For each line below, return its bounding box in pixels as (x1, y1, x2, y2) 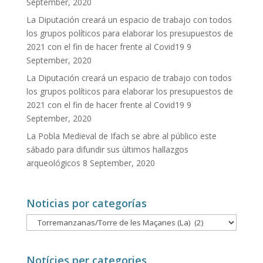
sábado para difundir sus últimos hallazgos (26, 144, 188, 156)
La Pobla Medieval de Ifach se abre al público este (26, 130, 217, 142)
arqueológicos (26, 157, 80, 169)
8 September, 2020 (82, 157, 155, 169)
